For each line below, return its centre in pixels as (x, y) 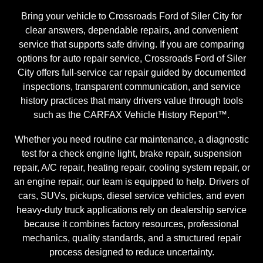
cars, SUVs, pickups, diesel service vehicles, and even (131, 195)
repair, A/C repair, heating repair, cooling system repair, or (131, 167)
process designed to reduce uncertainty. (131, 252)
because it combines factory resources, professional (131, 224)
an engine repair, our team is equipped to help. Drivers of (131, 181)
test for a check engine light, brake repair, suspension (131, 153)
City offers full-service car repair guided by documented (131, 72)
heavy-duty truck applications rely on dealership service (131, 210)
